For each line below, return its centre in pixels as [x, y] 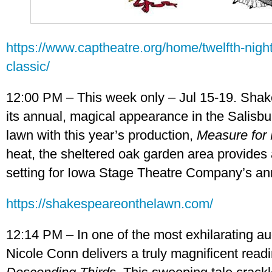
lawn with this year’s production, [101, 135]
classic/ [28, 66]
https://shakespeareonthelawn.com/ [110, 204]
